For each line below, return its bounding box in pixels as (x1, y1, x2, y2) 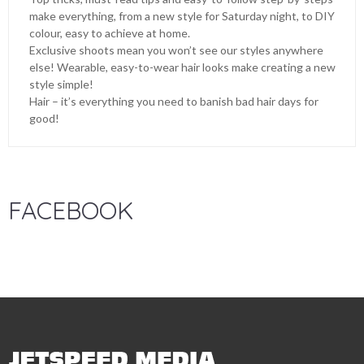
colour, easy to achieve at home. (29, 26, 193, 40)
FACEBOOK (8, 195, 133, 226)
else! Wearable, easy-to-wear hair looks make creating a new (29, 60, 336, 74)
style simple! (29, 77, 96, 91)
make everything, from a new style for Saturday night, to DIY (29, 9, 335, 23)
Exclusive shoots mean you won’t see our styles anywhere (29, 43, 323, 57)
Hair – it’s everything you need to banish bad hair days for (29, 94, 318, 108)
